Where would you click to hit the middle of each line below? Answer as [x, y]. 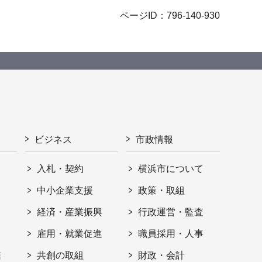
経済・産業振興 [70, 212]
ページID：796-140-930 [170, 15]
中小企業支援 [65, 190]
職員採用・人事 [171, 233]
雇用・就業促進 [70, 233]
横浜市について [171, 168]
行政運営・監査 [171, 212]
